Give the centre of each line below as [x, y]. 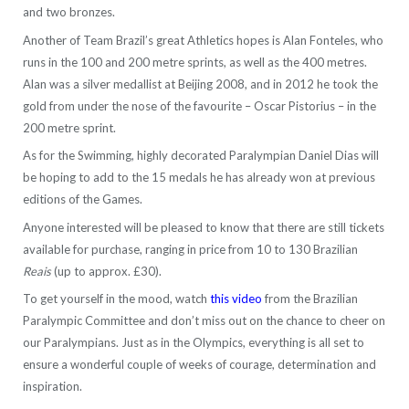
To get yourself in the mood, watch [116, 299]
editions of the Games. [83, 199]
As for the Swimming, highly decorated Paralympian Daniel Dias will [201, 156]
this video [236, 299]
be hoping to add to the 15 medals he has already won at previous [199, 178]
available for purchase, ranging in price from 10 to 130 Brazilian [190, 249]
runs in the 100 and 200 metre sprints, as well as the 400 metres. [195, 62]
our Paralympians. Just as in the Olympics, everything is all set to [194, 343]
